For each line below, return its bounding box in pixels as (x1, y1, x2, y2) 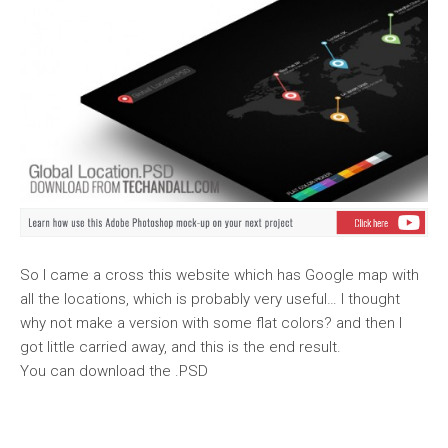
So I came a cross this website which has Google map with (20, 266, 419, 285)
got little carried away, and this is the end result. (20, 338, 341, 357)
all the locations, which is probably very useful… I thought (20, 290, 400, 309)
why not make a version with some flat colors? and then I (20, 314, 402, 333)
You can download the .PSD (20, 362, 208, 381)
